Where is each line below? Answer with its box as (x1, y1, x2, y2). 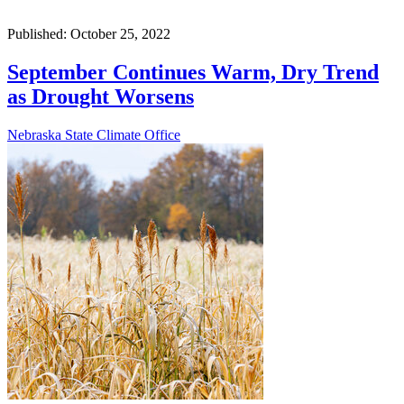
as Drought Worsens (7, 85, 194, 109)
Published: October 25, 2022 (7, 26, 170, 42)
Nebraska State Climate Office (7, 127, 180, 142)
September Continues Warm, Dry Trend (7, 60, 379, 85)
